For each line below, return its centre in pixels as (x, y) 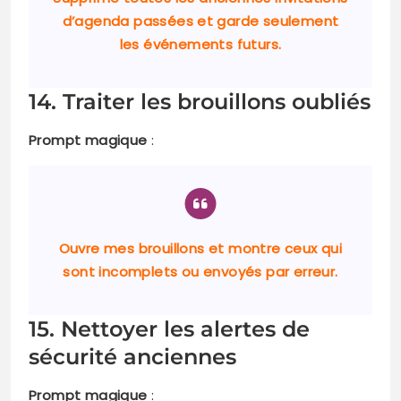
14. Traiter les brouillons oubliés (200, 102)
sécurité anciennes (132, 357)
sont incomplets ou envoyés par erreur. (200, 272)
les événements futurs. (200, 45)
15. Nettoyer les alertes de (169, 329)
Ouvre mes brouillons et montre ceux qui (200, 249)
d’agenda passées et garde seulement (200, 21)
